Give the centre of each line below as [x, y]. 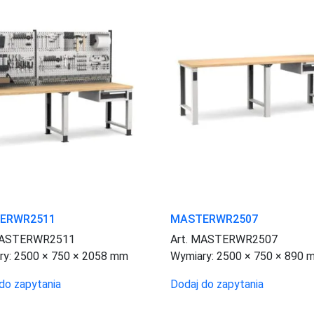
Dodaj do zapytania [217, 285]
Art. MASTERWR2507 [224, 240]
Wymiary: [193, 257]
